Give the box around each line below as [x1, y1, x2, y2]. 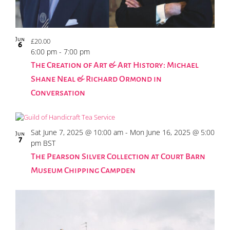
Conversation [31, 88, 85, 98]
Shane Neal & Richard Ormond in [31, 74, 162, 84]
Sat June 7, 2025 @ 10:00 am [31, 127, 123, 137]
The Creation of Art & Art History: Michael [31, 60, 199, 70]
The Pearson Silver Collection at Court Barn [31, 151, 205, 161]
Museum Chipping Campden [31, 165, 136, 175]
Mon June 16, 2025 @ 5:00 [130, 127, 215, 137]
